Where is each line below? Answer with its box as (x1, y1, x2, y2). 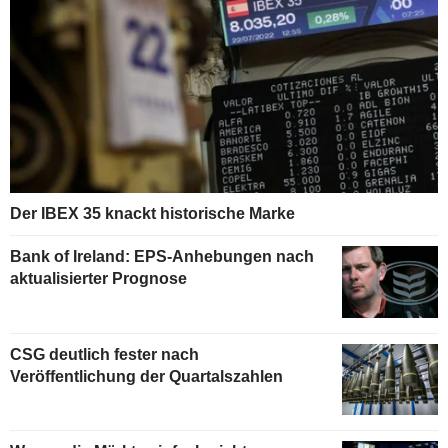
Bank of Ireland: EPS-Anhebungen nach (10, 247, 314, 265)
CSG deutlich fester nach (10, 345, 199, 363)
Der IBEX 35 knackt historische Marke (10, 204, 295, 222)
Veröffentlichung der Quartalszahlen (10, 367, 283, 385)
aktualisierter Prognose (10, 269, 187, 287)
